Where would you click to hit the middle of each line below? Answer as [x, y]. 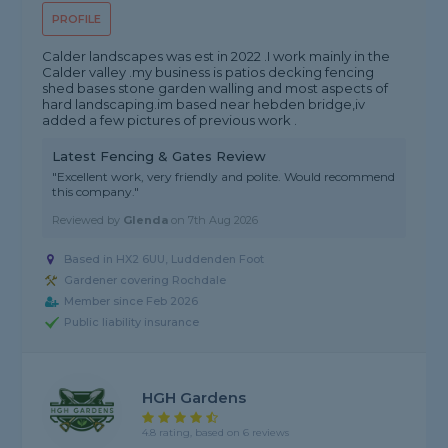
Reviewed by [88, 220]
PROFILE [77, 19]
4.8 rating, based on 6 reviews [216, 432]
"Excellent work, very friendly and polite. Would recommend [224, 177]
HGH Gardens [194, 397]
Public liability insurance [132, 322]
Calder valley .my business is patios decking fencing [208, 72]
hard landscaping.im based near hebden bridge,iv [204, 104]
